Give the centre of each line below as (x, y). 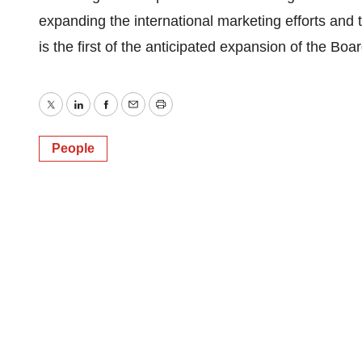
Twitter (71, 116)
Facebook (137, 116)
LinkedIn (105, 116)
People (73, 148)
